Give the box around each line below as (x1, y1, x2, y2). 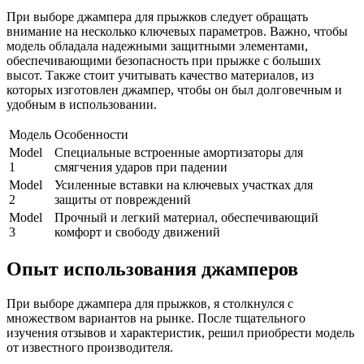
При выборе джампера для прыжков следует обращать (6, 10, 308, 24)
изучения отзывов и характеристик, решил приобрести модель (6, 326, 354, 340)
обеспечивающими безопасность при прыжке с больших (6, 54, 321, 68)
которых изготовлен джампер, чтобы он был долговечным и (6, 83, 342, 97)
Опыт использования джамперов (6, 258, 298, 280)
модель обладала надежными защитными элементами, (6, 39, 308, 54)
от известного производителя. (6, 340, 173, 355)
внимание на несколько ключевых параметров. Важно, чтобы (6, 24, 348, 39)
